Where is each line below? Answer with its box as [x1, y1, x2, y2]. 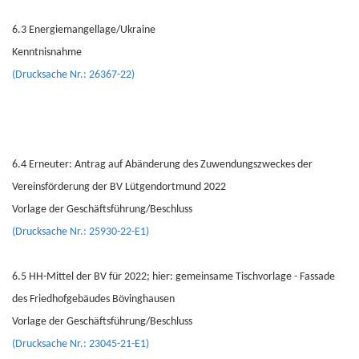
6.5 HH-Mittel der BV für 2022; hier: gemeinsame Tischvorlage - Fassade [12, 271, 335, 283]
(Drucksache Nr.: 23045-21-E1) [12, 338, 149, 350]
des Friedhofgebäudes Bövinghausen [12, 293, 175, 305]
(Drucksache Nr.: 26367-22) [12, 69, 135, 81]
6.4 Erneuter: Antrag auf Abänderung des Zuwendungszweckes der [12, 159, 313, 171]
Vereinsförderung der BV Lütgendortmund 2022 [12, 181, 226, 193]
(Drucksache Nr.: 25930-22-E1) [12, 226, 149, 238]
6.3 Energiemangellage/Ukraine [12, 24, 155, 36]
